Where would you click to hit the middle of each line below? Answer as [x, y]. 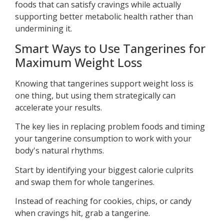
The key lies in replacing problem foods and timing [110, 127]
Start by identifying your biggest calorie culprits [104, 170]
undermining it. [43, 28]
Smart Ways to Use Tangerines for [110, 48]
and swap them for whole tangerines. [85, 182]
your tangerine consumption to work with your [103, 139]
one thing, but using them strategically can [95, 95]
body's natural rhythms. [59, 151]
